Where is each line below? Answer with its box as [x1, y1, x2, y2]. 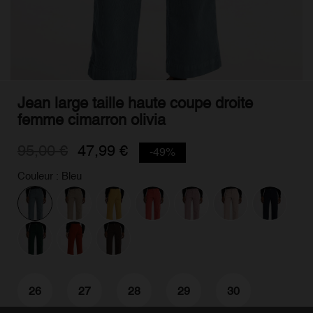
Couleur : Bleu [17, 170, 82, 182]
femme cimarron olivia [17, 111, 166, 129]
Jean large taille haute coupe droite [17, 94, 253, 112]
